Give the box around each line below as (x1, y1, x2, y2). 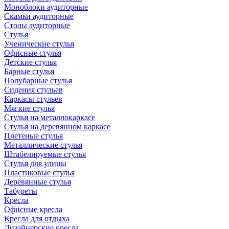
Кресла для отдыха (4, 214, 70, 223)
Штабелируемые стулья (4, 150, 86, 158)
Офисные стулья (4, 49, 61, 57)
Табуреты (4, 187, 37, 195)
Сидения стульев (4, 85, 63, 94)
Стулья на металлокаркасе (4, 113, 95, 122)
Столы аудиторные (4, 21, 70, 30)
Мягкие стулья (4, 104, 55, 112)
